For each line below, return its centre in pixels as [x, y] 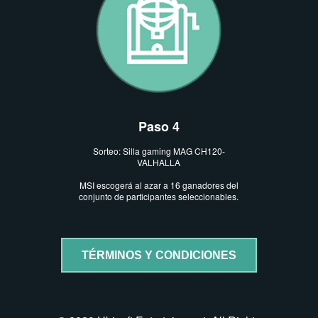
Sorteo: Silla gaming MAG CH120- [159, 151]
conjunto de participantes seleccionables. [159, 197]
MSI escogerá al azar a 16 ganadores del [159, 185]
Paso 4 [159, 126]
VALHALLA [159, 163]
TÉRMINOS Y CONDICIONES [159, 255]
